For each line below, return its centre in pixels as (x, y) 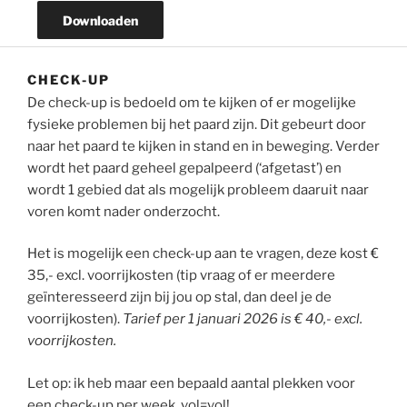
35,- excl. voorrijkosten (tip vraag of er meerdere (181, 276)
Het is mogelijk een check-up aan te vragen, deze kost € (203, 254)
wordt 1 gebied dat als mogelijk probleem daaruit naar (198, 189)
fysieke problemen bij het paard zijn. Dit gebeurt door (197, 124)
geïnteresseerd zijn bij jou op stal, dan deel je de (179, 298)
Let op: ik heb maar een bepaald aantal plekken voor (191, 383)
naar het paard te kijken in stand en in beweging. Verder (203, 146)
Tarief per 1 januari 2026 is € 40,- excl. (243, 319)
